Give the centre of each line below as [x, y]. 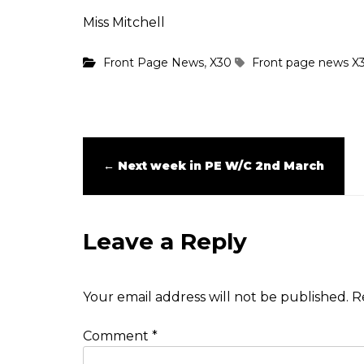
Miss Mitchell [124, 23]
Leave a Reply [165, 242]
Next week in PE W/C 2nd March [219, 166]
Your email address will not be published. [216, 297]
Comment [117, 336]
